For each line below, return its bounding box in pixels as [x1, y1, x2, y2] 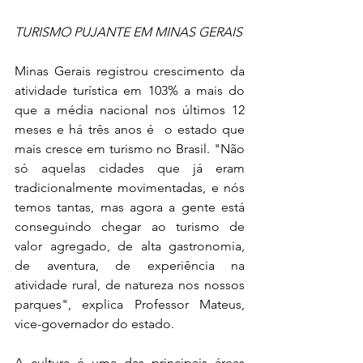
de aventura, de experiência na [15, 258, 245, 274]
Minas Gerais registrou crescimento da [15, 63, 245, 79]
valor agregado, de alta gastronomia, [15, 238, 245, 254]
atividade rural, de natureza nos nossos [15, 277, 245, 293]
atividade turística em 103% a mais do [15, 83, 245, 99]
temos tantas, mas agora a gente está [15, 199, 245, 216]
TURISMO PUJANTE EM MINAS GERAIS [15, 24, 242, 41]
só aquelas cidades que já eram [15, 160, 245, 177]
